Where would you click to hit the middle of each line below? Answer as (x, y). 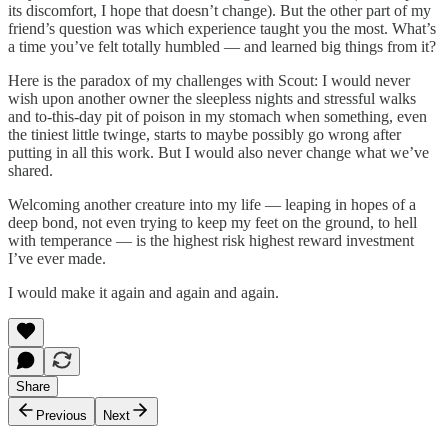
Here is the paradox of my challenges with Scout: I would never (209, 80)
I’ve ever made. (57, 258)
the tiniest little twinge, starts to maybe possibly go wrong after (204, 134)
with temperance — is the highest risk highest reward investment (211, 240)
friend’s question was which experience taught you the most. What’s (222, 28)
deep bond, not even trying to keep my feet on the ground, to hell (212, 222)
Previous (61, 415)
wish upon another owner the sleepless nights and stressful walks (212, 98)
